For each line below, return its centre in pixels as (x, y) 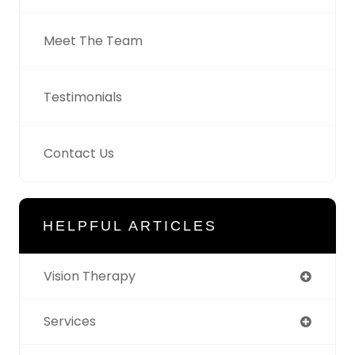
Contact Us (79, 154)
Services (70, 322)
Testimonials (83, 97)
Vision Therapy (90, 277)
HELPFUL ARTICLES (130, 226)
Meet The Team (93, 41)
